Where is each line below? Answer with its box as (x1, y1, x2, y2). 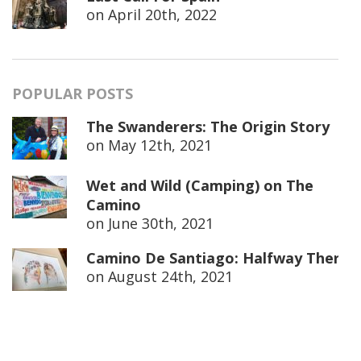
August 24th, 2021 (108, 267, 233, 287)
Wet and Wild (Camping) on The (86, 176, 313, 196)
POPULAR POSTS (12, 84, 133, 104)
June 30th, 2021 (108, 214, 214, 234)
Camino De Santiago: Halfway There (86, 248, 349, 268)
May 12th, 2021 (108, 135, 212, 156)
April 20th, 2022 (108, 5, 217, 25)
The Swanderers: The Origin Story (86, 117, 330, 137)
